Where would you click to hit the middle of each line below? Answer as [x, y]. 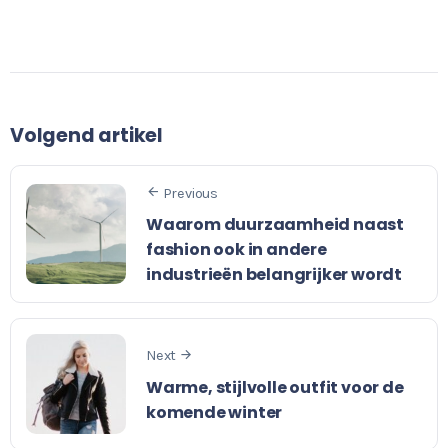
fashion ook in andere [236, 249]
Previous [190, 193]
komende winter [214, 412]
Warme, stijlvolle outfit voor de [275, 387]
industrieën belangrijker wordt [274, 274]
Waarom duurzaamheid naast [275, 224]
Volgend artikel [86, 135]
